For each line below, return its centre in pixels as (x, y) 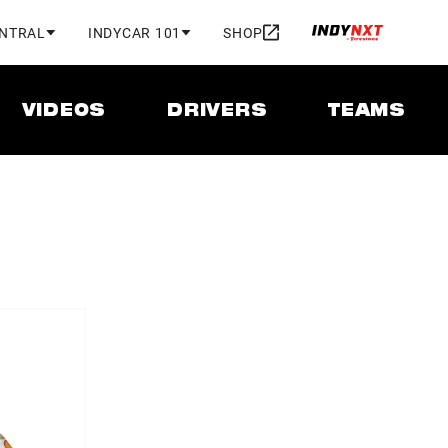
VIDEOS (64, 111)
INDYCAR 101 (134, 32)
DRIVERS (217, 111)
